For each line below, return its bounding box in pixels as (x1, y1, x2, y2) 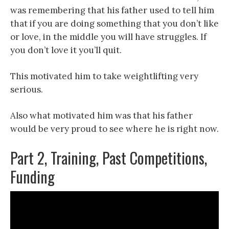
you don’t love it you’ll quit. (10, 44, 122, 56)
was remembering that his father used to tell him (10, 4, 214, 16)
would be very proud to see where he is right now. (10, 123, 219, 134)
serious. (10, 83, 43, 95)
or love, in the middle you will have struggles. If (10, 31, 207, 42)
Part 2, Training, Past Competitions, (10, 146, 207, 169)
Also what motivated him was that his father (10, 109, 193, 121)
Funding (10, 165, 55, 188)
